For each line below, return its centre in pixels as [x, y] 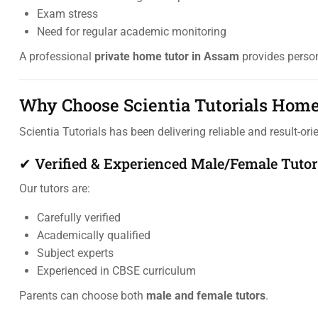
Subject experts [75, 253]
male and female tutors [206, 296]
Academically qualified [94, 235]
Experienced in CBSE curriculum [116, 271]
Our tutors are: [55, 188]
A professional [57, 56]
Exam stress [67, 14]
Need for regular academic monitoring [132, 32]
